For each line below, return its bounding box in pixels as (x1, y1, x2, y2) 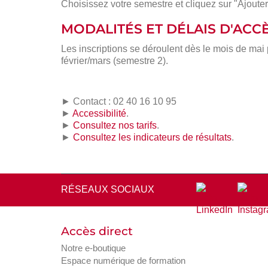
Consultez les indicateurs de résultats (73, 132, 232, 143)
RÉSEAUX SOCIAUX (61, 184, 154, 195)
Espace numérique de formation (61, 255, 185, 266)
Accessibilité (72, 108, 126, 119)
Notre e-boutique (61, 242, 126, 253)
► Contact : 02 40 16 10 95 (61, 96, 176, 107)
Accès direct (61, 224, 133, 238)
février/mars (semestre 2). (61, 56, 168, 66)
